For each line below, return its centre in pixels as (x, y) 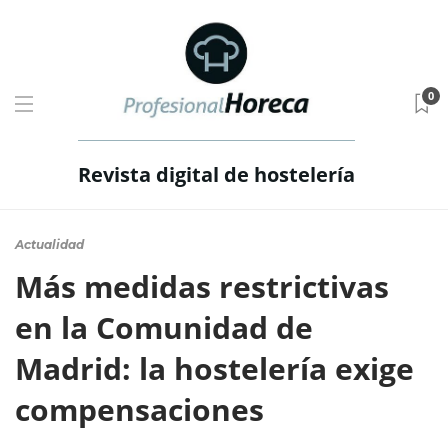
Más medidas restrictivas (202, 286)
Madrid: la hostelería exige (214, 368)
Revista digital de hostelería (216, 174)
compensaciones (143, 409)
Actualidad (49, 244)
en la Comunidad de (164, 327)
